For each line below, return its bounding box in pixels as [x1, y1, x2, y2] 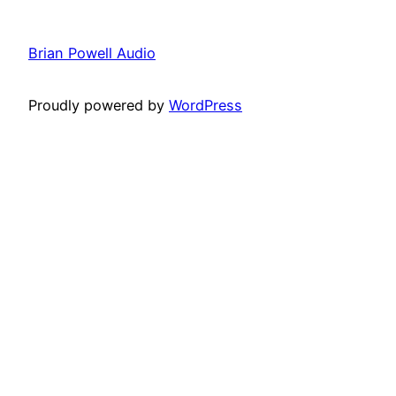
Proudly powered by [28, 95, 169, 114]
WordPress [169, 95, 242, 114]
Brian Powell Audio [28, 44, 156, 63]
